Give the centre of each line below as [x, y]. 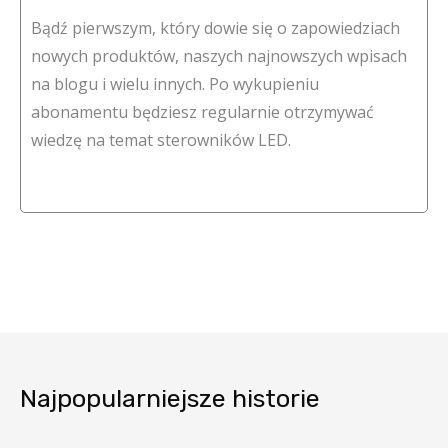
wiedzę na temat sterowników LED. [161, 140]
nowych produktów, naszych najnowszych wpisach [219, 56]
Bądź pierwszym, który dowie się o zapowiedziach [215, 28]
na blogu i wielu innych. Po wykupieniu [175, 84]
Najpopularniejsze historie [170, 399]
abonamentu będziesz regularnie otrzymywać [202, 112]
